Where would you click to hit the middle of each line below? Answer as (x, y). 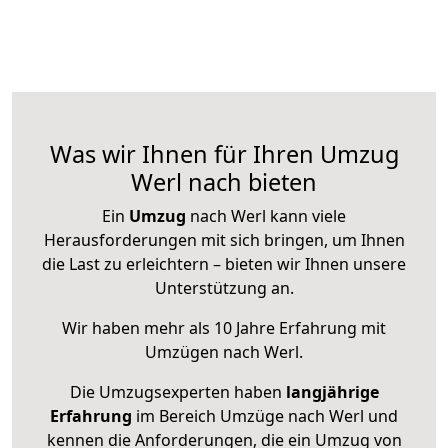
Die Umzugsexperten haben (177, 392)
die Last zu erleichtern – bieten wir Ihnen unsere (224, 264)
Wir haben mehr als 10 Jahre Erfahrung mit (224, 328)
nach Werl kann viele (266, 216)
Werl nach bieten (224, 182)
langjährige (332, 392)
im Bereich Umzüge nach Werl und (265, 416)
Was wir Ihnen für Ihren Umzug (224, 154)
